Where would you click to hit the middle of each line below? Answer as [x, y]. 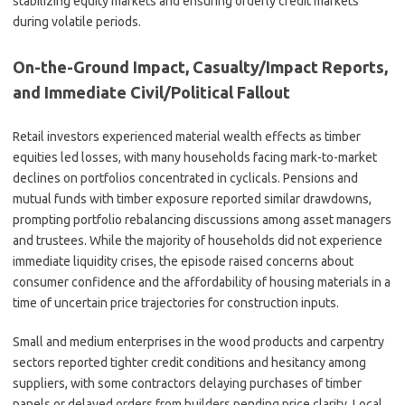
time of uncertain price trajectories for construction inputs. [176, 303]
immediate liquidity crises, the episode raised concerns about [183, 261]
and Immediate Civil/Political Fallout [151, 92]
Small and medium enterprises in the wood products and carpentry [198, 342]
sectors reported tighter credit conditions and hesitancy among [189, 363]
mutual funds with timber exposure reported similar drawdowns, [192, 199]
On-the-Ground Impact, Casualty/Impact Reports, [200, 67]
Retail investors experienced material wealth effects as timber [187, 137]
